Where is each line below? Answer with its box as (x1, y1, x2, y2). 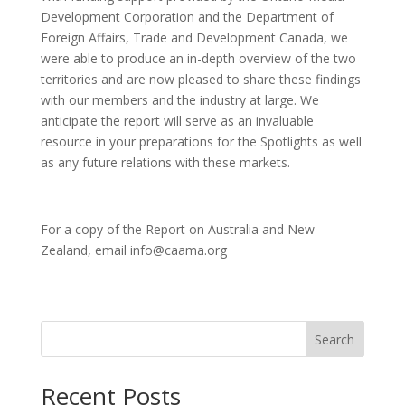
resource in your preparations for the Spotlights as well (40, 133, 362, 150)
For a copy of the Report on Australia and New (40, 221, 315, 238)
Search (315, 330, 355, 348)
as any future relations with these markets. (40, 154, 290, 171)
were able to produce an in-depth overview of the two (40, 50, 356, 67)
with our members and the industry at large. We (40, 91, 319, 108)
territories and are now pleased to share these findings (40, 71, 361, 88)
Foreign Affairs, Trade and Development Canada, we (40, 29, 348, 46)
